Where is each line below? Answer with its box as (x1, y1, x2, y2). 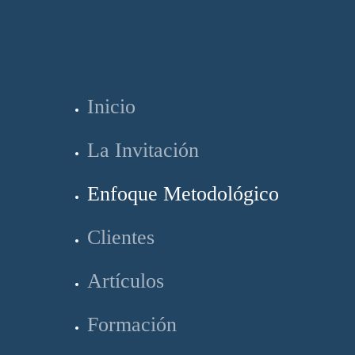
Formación (87, 313, 177, 336)
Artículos (87, 269, 164, 292)
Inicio (87, 95, 136, 118)
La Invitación (87, 139, 199, 162)
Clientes (87, 226, 155, 249)
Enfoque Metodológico (87, 182, 279, 205)
